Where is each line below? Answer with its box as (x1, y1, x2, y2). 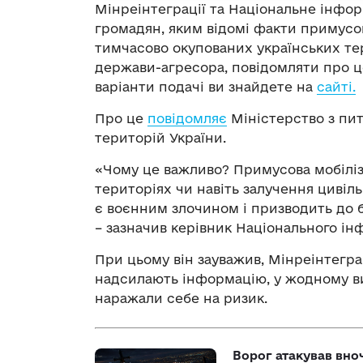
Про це (95, 111, 147, 126)
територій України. (95, 130, 226, 146)
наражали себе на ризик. (95, 291, 267, 306)
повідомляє (147, 111, 227, 126)
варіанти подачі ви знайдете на (95, 79, 317, 95)
